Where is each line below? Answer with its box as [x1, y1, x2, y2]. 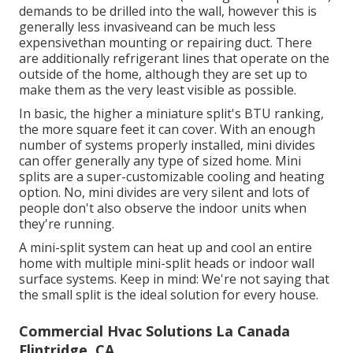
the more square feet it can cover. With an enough [19, 121, 315, 139]
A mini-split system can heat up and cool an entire [19, 239, 312, 257]
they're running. [19, 215, 114, 233]
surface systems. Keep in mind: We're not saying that [19, 270, 329, 288]
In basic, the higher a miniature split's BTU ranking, [19, 105, 324, 123]
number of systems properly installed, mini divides [19, 136, 315, 154]
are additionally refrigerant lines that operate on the [19, 50, 329, 68]
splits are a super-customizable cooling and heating [19, 168, 325, 186]
